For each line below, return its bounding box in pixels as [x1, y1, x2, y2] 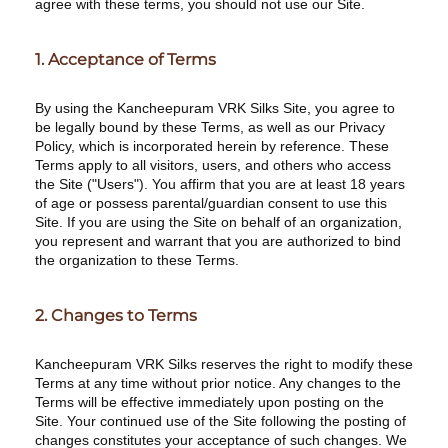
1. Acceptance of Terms [35, 50, 216, 69]
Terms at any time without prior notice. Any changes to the [35, 375, 401, 391]
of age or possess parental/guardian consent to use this [35, 195, 387, 211]
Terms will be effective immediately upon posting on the [35, 394, 384, 410]
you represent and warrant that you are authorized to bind [35, 233, 401, 249]
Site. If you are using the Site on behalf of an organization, [35, 214, 402, 230]
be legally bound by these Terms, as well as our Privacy [35, 119, 385, 135]
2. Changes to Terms [35, 306, 197, 325]
